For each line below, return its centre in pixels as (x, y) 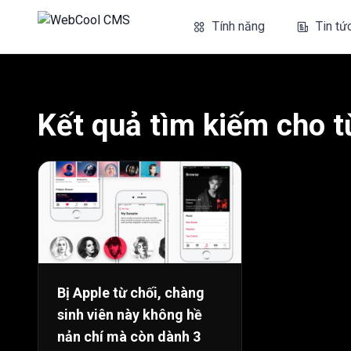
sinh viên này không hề (130, 314)
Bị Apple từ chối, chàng (131, 292)
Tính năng (239, 26)
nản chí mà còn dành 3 (129, 336)
